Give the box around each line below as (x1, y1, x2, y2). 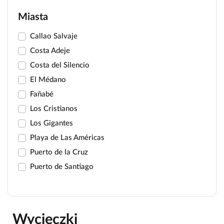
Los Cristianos (30, 105, 77, 112)
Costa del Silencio (30, 61, 89, 69)
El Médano (30, 76, 66, 83)
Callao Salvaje (30, 32, 77, 40)
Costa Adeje (30, 47, 70, 54)
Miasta (18, 12, 48, 22)
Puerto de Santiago (30, 163, 93, 170)
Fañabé (30, 90, 53, 98)
